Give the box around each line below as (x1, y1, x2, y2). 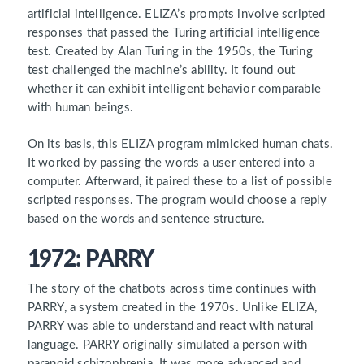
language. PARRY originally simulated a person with (27, 338, 308, 351)
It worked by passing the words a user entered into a (27, 157, 315, 170)
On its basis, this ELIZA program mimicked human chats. (27, 138, 333, 151)
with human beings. (27, 102, 137, 115)
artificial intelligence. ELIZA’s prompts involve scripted (27, 8, 326, 21)
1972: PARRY (27, 247, 154, 271)
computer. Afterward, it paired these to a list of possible (27, 175, 332, 188)
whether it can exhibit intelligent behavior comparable (27, 83, 321, 96)
